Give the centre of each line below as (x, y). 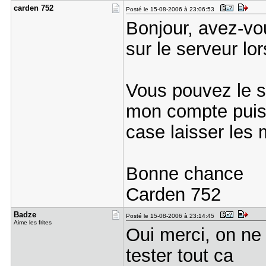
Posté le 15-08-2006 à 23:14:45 (172, 216)
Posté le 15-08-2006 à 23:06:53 (172, 9)
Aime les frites (32, 222)
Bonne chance (190, 173)
